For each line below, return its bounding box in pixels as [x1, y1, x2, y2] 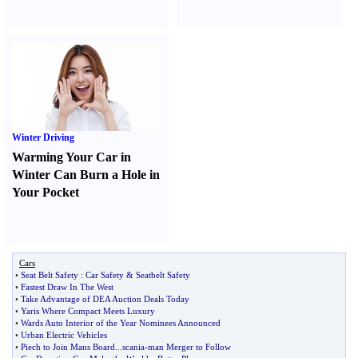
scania [122, 342, 145, 352]
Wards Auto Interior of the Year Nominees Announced [21, 318, 221, 328]
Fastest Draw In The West [21, 282, 113, 292]
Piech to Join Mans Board [21, 342, 115, 352]
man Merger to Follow [148, 342, 231, 352]
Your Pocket [12, 185, 79, 199]
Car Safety [86, 270, 124, 280]
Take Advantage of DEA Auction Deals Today [21, 294, 189, 304]
